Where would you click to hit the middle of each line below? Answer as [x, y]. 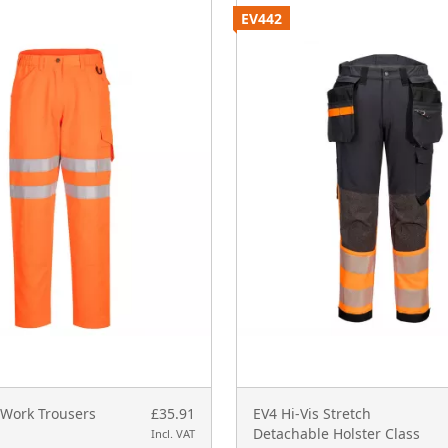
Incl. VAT [173, 434]
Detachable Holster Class [336, 434]
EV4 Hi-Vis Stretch [312, 414]
